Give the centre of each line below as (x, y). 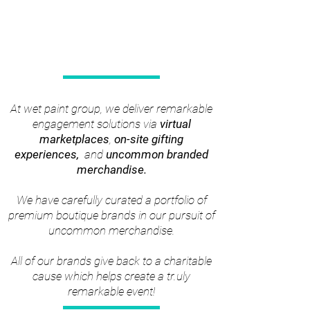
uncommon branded (157, 154)
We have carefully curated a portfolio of (111, 200)
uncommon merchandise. (111, 230)
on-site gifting (149, 139)
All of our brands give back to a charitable (111, 261)
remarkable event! (111, 291)
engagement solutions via (96, 124)
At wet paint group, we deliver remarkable (111, 109)
